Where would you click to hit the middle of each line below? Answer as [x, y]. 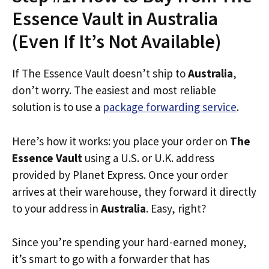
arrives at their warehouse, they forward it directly [134, 191]
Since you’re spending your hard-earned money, [129, 242]
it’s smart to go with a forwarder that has [111, 259]
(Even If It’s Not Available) [116, 41]
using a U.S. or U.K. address [148, 158]
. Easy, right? [176, 208]
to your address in [56, 208]
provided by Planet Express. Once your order [120, 174]
